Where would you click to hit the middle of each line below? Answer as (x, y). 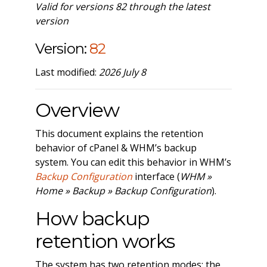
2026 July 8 (122, 72)
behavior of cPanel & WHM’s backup (116, 148)
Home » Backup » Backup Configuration (123, 190)
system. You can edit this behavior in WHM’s (133, 162)
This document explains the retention (119, 133)
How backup (92, 218)
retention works (105, 241)
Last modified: (67, 72)
